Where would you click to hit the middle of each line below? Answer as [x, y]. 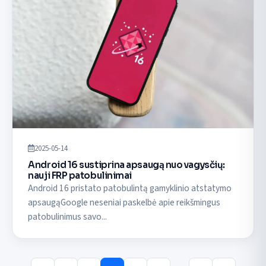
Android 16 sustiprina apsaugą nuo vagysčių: [126, 164]
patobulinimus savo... [68, 216]
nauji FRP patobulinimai [80, 175]
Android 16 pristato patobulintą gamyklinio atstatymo [130, 188]
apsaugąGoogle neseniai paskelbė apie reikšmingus [124, 202]
